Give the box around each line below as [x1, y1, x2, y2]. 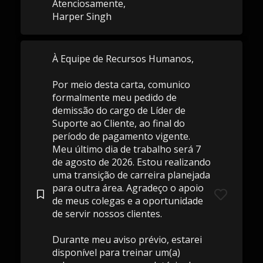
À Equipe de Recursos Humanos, [52, 52, 194, 65]
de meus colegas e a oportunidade [52, 194, 203, 207]
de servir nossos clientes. [52, 207, 162, 220]
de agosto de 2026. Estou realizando [52, 156, 211, 168]
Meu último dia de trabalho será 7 [52, 143, 201, 156]
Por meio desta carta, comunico [52, 78, 190, 91]
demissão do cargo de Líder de [52, 104, 186, 117]
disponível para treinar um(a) [52, 246, 180, 259]
